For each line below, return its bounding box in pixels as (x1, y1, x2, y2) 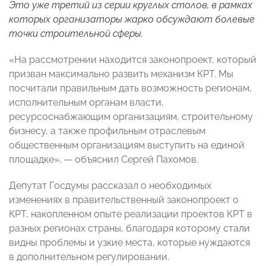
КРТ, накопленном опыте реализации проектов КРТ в (9, 208, 252, 220)
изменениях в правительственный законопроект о (9, 194, 239, 206)
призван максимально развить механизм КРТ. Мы (9, 68, 233, 80)
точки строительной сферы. (9, 28, 143, 40)
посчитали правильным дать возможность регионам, (9, 83, 252, 94)
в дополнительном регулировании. (9, 251, 169, 263)
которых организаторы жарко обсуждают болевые (9, 14, 255, 26)
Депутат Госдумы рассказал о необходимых (9, 180, 211, 192)
